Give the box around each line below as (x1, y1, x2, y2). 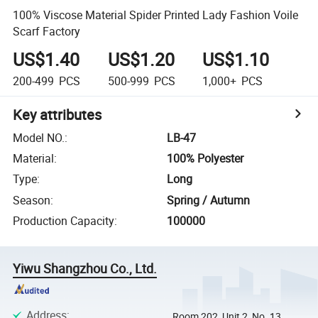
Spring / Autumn (167, 192, 251, 208)
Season (13, 192, 51, 208)
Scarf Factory (13, 23, 81, 39)
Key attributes (13, 104, 102, 124)
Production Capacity (13, 213, 115, 229)
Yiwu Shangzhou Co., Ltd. (13, 260, 158, 278)
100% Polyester (167, 150, 244, 167)
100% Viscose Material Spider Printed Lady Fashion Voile (13, 6, 299, 23)
